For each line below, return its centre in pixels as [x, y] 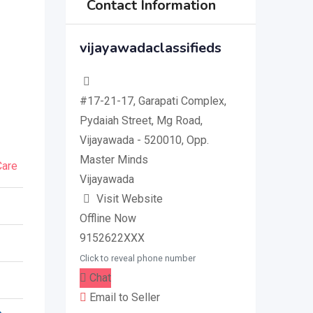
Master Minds [114, 160]
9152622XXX [112, 238]
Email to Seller [123, 297]
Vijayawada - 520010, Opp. [144, 140]
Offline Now [108, 218]
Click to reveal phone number [137, 258]
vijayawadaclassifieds [150, 48]
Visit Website [129, 199]
